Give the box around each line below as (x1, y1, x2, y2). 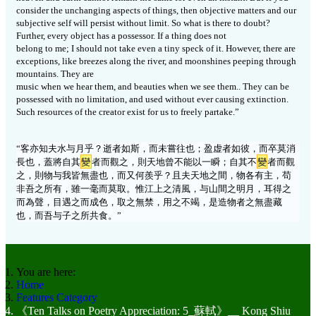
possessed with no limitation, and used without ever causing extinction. (16, 94, 288, 105)
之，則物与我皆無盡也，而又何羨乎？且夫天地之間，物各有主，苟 (16, 170, 291, 181)
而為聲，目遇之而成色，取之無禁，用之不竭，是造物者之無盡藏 (16, 197, 282, 208)
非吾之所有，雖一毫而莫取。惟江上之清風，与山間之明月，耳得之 (16, 183, 291, 195)
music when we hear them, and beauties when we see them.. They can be (16, 81, 289, 92)
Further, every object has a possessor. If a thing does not (16, 30, 226, 42)
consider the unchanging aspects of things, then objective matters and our (16, 5, 296, 16)
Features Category (16, 291, 97, 304)
